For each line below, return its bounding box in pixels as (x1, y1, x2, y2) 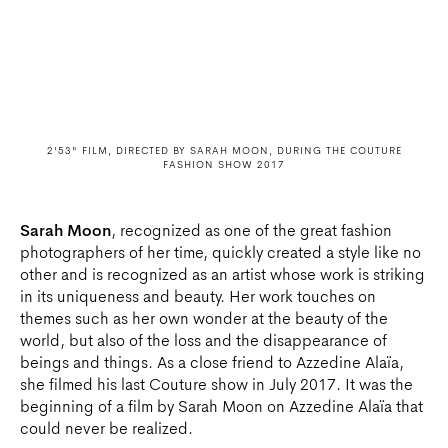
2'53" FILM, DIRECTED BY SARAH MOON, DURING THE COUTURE (46, 147, 402, 158)
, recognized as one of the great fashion (111, 224, 392, 241)
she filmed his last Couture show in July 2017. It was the (20, 378, 413, 395)
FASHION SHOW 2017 (163, 161, 285, 172)
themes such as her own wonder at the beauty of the (20, 312, 388, 329)
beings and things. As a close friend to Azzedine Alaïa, (20, 356, 404, 373)
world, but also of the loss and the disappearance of (20, 334, 387, 351)
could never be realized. (20, 422, 193, 439)
